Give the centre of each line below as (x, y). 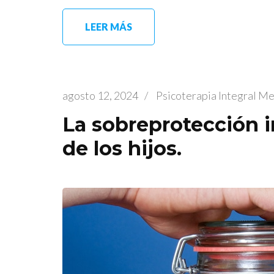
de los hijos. (122, 148)
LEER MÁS (109, 26)
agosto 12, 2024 (100, 95)
